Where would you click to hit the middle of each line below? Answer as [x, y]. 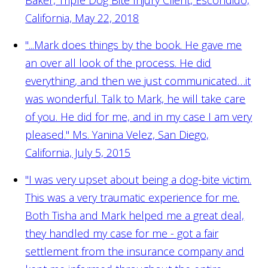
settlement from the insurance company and [135, 251]
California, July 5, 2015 [78, 152]
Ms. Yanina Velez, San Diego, [141, 134]
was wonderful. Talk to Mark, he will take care [135, 98]
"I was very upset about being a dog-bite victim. [138, 179]
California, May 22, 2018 [82, 18]
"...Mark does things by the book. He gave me [134, 45]
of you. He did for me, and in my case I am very [139, 116]
